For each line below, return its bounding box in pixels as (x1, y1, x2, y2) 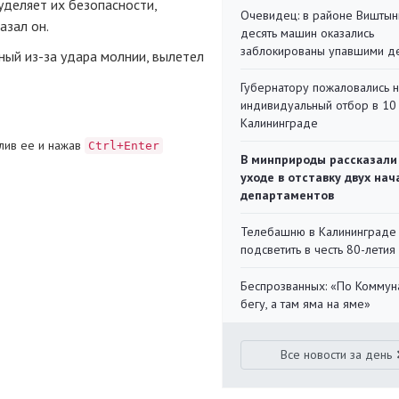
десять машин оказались (240, 25, 374, 41)
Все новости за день (281, 346, 393, 362)
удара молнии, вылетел (57, 47, 204, 65)
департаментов (240, 187, 334, 203)
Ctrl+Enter (88, 139, 159, 152)
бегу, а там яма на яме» (240, 296, 370, 312)
